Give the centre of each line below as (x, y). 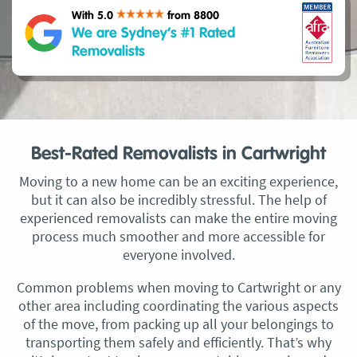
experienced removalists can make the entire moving (178, 218)
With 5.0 (94, 16)
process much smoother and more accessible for (178, 236)
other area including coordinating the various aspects (178, 306)
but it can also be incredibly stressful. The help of (178, 200)
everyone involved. (178, 255)
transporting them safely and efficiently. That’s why (178, 342)
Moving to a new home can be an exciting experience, (178, 181)
